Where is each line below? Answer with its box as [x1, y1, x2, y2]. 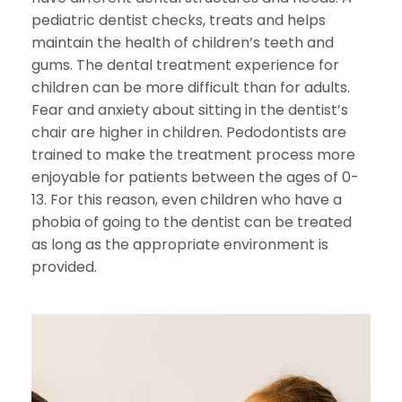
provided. [31, 257, 97, 277]
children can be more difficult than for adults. [31, 77, 350, 98]
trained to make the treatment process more [31, 144, 355, 165]
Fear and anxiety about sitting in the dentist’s [31, 100, 348, 120]
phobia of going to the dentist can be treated [31, 212, 352, 232]
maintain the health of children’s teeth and [31, 32, 334, 53]
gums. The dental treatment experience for [31, 55, 339, 75]
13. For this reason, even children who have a [31, 189, 342, 210]
